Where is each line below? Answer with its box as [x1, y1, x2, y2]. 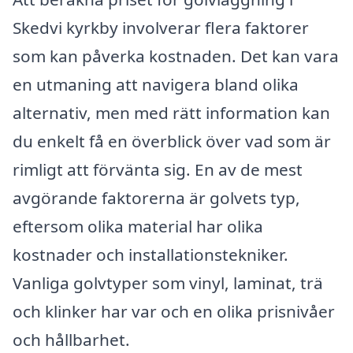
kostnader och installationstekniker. [13, 243, 288, 266]
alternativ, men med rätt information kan [13, 101, 330, 124]
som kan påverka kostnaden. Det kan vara [13, 44, 339, 67]
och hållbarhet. [13, 328, 130, 351]
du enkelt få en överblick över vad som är [13, 129, 331, 152]
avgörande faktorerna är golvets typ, [13, 186, 300, 209]
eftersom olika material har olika [13, 214, 263, 237]
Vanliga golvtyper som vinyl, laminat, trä [13, 271, 323, 294]
